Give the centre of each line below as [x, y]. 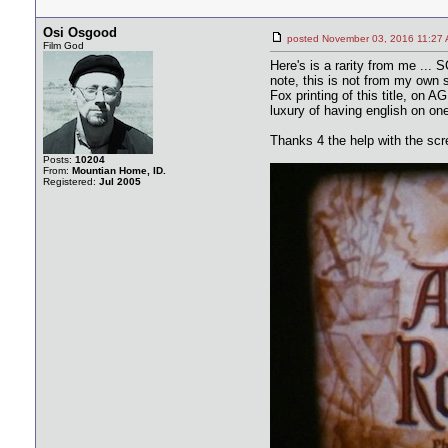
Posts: [59, 159]
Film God [63, 45]
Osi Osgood [80, 32]
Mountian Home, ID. [119, 170]
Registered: [71, 181]
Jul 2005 [120, 181]
